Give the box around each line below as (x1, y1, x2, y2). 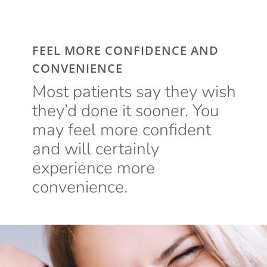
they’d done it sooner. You (32, 100, 219, 123)
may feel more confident (32, 119, 211, 142)
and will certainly (32, 138, 159, 161)
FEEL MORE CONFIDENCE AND (32, 42, 219, 59)
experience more (32, 157, 155, 180)
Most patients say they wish (32, 80, 236, 104)
